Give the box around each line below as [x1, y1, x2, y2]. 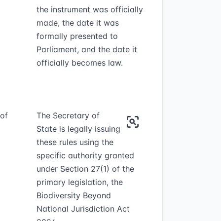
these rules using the [36, 137, 113, 147]
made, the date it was [36, 18, 119, 28]
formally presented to [36, 31, 118, 41]
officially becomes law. [36, 58, 123, 68]
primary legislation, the [36, 177, 123, 187]
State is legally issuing [36, 124, 120, 134]
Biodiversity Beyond [36, 190, 111, 200]
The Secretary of [36, 110, 100, 120]
